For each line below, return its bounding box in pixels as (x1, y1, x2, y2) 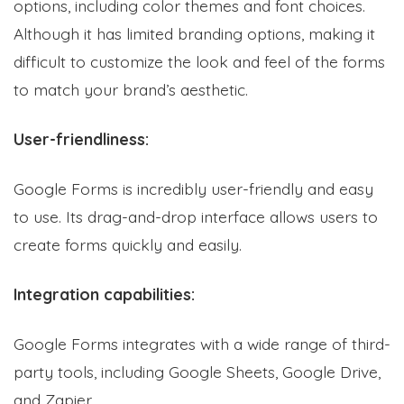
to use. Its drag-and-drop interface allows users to (14, 206, 378, 226)
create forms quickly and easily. (14, 234, 242, 254)
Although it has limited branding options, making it (14, 23, 375, 43)
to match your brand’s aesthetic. (14, 78, 248, 99)
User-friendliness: (14, 128, 149, 149)
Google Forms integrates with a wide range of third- (14, 333, 390, 353)
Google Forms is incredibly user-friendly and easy (14, 178, 373, 198)
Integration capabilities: (14, 283, 195, 304)
